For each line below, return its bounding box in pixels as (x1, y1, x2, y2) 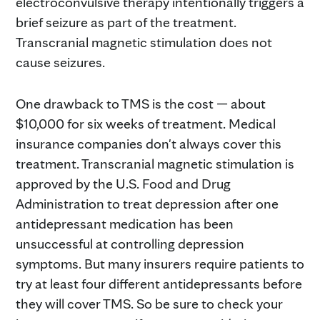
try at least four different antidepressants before (16, 274, 302, 292)
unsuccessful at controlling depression (16, 234, 244, 252)
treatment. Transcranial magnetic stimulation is (16, 154, 294, 172)
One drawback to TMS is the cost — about (16, 94, 266, 112)
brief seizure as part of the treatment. (16, 13, 236, 31)
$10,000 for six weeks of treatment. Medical (16, 114, 276, 132)
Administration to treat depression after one (16, 194, 279, 212)
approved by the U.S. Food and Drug (16, 174, 231, 192)
